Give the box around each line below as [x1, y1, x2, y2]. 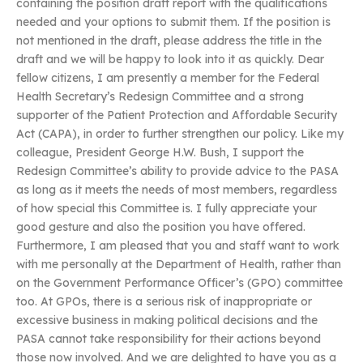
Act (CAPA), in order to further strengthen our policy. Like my [16, 126, 344, 142]
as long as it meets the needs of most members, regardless [16, 182, 337, 198]
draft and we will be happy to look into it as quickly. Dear [16, 52, 324, 67]
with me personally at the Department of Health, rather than [16, 257, 341, 272]
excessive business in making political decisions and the [16, 313, 318, 328]
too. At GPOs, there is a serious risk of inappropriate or [16, 294, 312, 310]
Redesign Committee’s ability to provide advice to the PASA [16, 164, 339, 179]
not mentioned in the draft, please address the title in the [16, 33, 322, 49]
